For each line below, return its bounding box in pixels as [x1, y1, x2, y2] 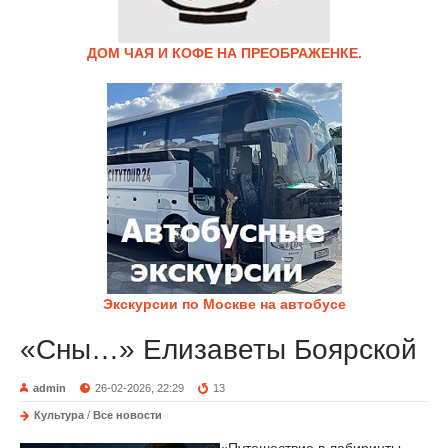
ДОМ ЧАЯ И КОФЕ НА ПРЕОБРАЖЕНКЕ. [86, 45, 362, 61]
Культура [34, 409, 84, 421]
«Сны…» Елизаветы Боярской [20, 334, 417, 365]
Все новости [93, 409, 162, 421]
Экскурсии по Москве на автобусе [102, 296, 346, 312]
